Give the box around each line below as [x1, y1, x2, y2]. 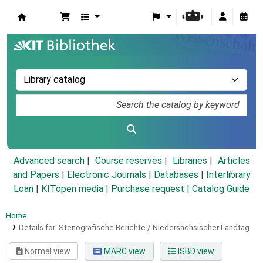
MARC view [102, 247, 146, 257]
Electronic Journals [66, 169, 146, 181]
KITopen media [41, 183, 103, 195]
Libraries [172, 155, 207, 167]
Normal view [23, 247, 71, 257]
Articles [217, 155, 250, 167]
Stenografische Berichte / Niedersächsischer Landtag [58, 222, 249, 232]
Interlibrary [205, 169, 251, 181]
